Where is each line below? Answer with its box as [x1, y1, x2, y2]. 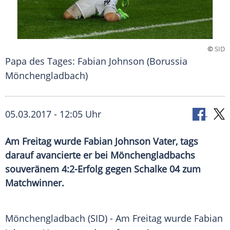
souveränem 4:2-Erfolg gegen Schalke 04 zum [5, 163, 201, 176]
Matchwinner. [5, 177, 64, 189]
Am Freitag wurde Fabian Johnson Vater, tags [5, 135, 198, 148]
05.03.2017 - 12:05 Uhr [5, 108, 101, 121]
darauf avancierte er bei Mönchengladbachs [5, 149, 195, 162]
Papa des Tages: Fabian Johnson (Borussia [5, 55, 187, 68]
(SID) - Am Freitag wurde [85, 212, 194, 225]
